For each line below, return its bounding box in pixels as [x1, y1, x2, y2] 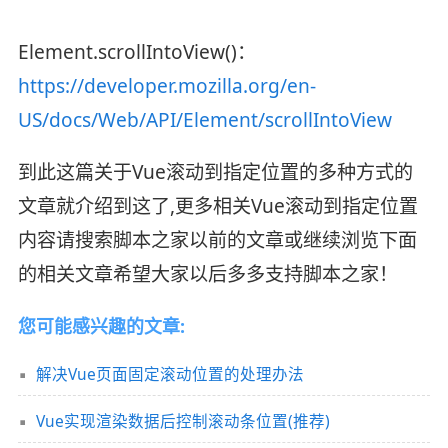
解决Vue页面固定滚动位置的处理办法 [35, 362, 304, 385]
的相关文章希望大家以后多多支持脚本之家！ [17, 261, 398, 288]
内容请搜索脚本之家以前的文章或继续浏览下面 [17, 227, 417, 254]
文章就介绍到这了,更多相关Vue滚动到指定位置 [17, 193, 418, 220]
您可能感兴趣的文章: [17, 313, 185, 338]
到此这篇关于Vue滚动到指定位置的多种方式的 [17, 159, 413, 186]
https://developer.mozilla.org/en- [17, 73, 316, 100]
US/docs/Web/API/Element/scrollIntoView [17, 107, 392, 134]
